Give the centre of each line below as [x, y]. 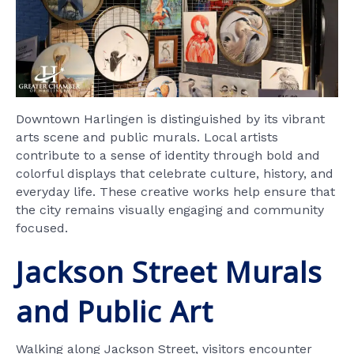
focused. [42, 228]
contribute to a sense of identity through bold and [168, 155]
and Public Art [115, 311]
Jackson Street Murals [169, 272]
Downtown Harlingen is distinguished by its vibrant [170, 119]
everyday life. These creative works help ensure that [175, 191]
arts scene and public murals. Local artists [147, 137]
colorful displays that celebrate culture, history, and [175, 173]
